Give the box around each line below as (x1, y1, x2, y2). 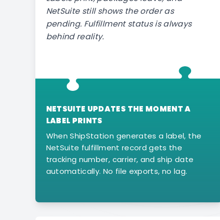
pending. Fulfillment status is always (46, 18, 192, 30)
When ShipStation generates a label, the (46, 131, 202, 141)
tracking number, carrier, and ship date (46, 154, 194, 165)
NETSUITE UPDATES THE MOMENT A (46, 103, 191, 114)
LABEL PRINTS (46, 115, 103, 126)
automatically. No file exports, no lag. (46, 166, 188, 177)
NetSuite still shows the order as (46, 5, 174, 17)
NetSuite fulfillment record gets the (46, 142, 183, 153)
